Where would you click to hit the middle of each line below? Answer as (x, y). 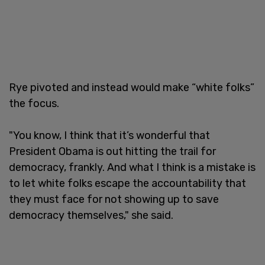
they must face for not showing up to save (114, 199)
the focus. (34, 103)
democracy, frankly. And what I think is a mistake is (132, 167)
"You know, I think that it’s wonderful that (109, 135)
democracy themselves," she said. (91, 215)
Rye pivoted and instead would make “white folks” (132, 87)
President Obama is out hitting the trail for (112, 151)
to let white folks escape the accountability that (127, 183)
